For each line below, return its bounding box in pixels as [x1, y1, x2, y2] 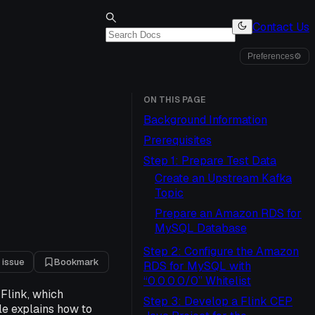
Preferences [247, 51, 294, 61]
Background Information [143, 112, 267, 127]
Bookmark [54, 256, 99, 268]
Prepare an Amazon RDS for [155, 206, 302, 221]
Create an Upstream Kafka [155, 171, 292, 186]
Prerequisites [143, 133, 212, 148]
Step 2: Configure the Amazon [143, 244, 299, 259]
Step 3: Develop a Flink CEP [143, 294, 292, 309]
